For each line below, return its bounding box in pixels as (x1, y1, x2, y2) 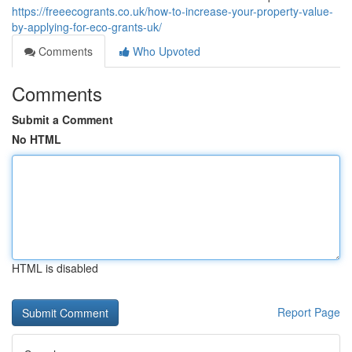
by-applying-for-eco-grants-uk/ (12, 19, 162, 35)
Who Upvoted (130, 43, 200, 59)
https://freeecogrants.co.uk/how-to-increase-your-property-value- (12, 3, 333, 19)
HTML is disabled (12, 260, 98, 276)
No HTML (12, 131, 61, 147)
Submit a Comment (12, 112, 113, 127)
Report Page (277, 304, 340, 320)
